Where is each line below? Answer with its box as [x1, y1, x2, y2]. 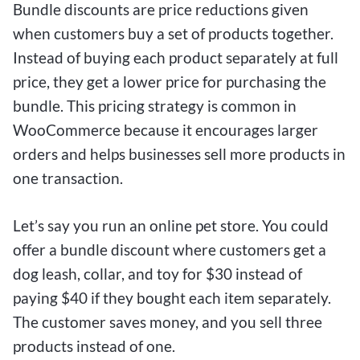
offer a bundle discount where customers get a [13, 239, 326, 259]
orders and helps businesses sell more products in [13, 144, 346, 163]
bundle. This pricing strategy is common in [13, 96, 297, 115]
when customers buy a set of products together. [13, 23, 333, 43]
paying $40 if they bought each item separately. [13, 288, 331, 307]
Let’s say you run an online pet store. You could [13, 215, 329, 235]
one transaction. [13, 168, 123, 187]
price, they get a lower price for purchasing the [13, 72, 326, 91]
